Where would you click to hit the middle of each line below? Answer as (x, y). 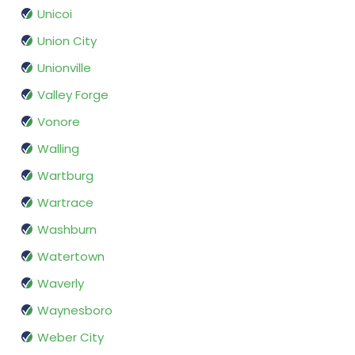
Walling (58, 149)
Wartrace (65, 203)
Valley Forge (73, 95)
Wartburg (65, 176)
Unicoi (55, 14)
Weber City (71, 338)
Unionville (64, 68)
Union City (67, 41)
